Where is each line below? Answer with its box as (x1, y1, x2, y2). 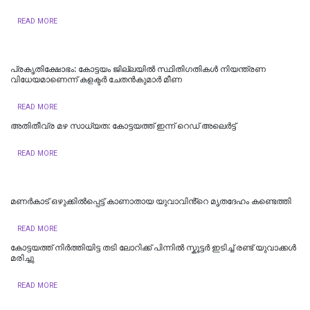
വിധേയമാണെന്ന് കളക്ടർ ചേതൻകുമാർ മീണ (10, 74, 182, 84)
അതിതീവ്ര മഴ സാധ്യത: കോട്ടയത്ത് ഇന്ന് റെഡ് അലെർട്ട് (10, 120, 236, 131)
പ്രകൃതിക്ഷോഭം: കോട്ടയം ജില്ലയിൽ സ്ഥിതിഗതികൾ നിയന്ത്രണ (10, 64, 266, 74)
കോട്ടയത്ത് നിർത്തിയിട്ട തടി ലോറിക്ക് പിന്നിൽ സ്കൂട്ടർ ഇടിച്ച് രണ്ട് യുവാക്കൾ (10, 242, 296, 253)
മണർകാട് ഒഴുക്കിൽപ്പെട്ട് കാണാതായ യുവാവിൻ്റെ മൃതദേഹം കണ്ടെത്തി (10, 196, 291, 206)
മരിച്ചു (10, 253, 34, 263)
